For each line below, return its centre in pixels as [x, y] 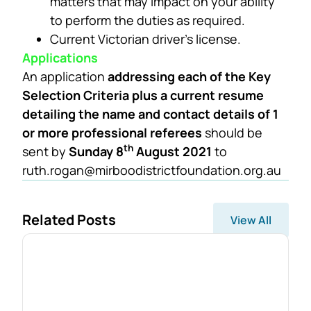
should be [232, 132]
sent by [45, 151]
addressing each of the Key [189, 76]
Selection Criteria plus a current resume [143, 95]
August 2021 [174, 151]
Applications [60, 57]
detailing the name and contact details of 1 [150, 114]
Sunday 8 [96, 151]
